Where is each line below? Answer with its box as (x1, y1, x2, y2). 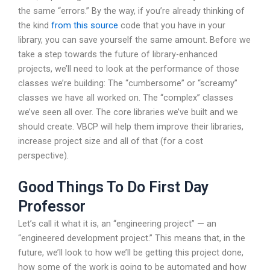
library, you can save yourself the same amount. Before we (18, 34, 251, 45)
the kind (18, 19, 51, 31)
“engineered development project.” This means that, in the (18, 233, 245, 244)
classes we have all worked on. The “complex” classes (18, 92, 233, 103)
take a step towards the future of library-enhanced (18, 48, 218, 60)
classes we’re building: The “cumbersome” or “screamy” (18, 77, 237, 89)
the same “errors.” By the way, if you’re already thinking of (18, 5, 245, 16)
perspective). (18, 149, 69, 161)
